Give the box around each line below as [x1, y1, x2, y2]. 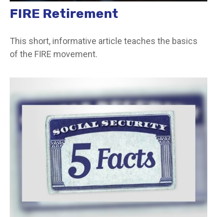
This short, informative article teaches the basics [10, 36, 198, 46]
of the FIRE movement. [10, 49, 97, 60]
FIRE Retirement [10, 6, 118, 22]
